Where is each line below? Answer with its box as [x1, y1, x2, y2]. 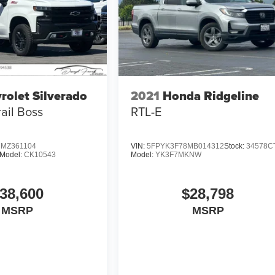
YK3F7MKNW [155, 150, 202, 159]
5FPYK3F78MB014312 [147, 141, 225, 150]
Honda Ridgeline [163, 87, 260, 106]
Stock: [224, 141, 247, 150]
